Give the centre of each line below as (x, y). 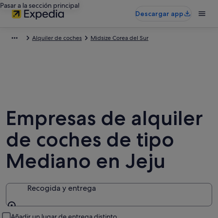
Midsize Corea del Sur (119, 38)
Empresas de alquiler (104, 118)
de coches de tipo (90, 139)
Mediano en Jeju (86, 161)
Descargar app (159, 14)
